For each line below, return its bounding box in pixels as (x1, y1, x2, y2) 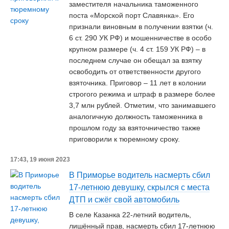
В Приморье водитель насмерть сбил (69, 171, 210, 179)
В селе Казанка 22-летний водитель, (69, 211, 191, 219)
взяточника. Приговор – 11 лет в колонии (69, 79, 206, 87)
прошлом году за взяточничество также (69, 124, 200, 132)
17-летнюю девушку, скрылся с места (69, 183, 210, 192)
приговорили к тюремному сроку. (69, 135, 180, 143)
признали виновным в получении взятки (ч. (69, 22, 213, 31)
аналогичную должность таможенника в (69, 112, 202, 121)
